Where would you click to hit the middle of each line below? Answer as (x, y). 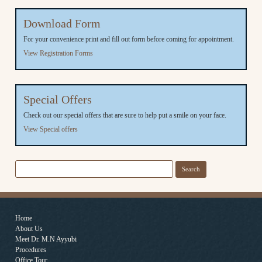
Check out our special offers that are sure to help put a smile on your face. (125, 115)
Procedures (31, 249)
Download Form (62, 23)
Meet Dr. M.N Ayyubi (46, 239)
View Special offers (51, 129)
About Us (29, 228)
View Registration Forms (58, 53)
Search (25, 166)
